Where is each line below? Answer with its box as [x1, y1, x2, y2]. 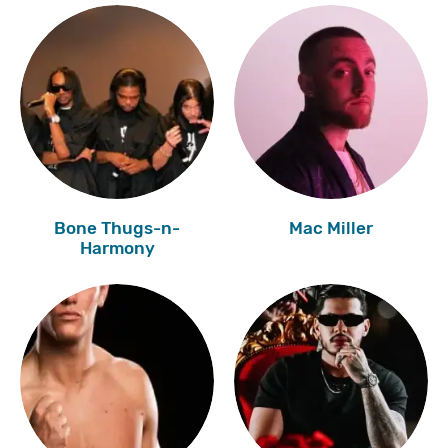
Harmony [79, 238, 155, 259]
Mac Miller [289, 218, 373, 239]
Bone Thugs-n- [54, 218, 180, 239]
